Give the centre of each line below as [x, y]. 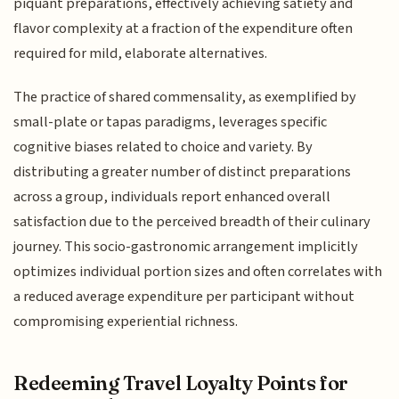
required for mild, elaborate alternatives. [141, 54]
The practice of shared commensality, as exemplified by [185, 97]
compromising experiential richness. [126, 321]
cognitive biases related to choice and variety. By [163, 147]
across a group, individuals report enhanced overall [172, 196]
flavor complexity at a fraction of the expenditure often [183, 29]
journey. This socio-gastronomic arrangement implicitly [186, 246]
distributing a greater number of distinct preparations [183, 171]
